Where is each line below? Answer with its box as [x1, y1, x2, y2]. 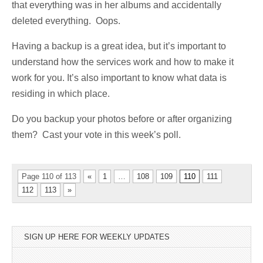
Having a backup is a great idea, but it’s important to [12, 41, 226, 51]
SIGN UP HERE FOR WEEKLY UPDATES [24, 232, 170, 241]
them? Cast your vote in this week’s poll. [12, 129, 181, 140]
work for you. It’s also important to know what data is [12, 72, 227, 83]
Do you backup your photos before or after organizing [12, 113, 232, 124]
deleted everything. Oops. [12, 15, 120, 26]
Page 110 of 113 [22, 171, 76, 181]
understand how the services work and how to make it [12, 56, 234, 67]
